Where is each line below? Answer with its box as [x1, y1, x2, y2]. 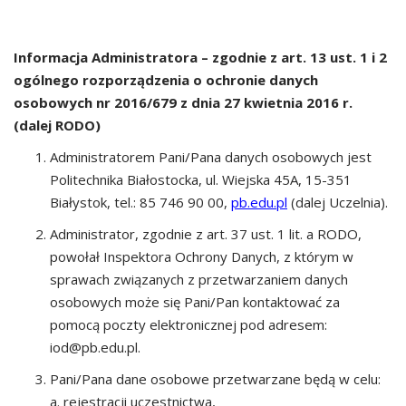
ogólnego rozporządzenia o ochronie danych [14, 71, 318, 89]
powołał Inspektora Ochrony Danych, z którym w [50, 247, 353, 266]
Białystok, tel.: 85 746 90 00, [50, 193, 231, 211]
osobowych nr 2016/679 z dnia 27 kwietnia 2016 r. [14, 93, 353, 111]
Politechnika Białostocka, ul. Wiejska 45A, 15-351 [50, 170, 352, 188]
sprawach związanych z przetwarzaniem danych [50, 270, 348, 288]
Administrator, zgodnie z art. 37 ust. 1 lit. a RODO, [50, 225, 362, 243]
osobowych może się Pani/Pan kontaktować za [50, 293, 340, 311]
